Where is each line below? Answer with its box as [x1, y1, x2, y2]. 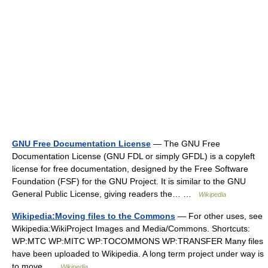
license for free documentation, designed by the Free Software [12, 164, 248, 173]
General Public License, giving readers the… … [12, 189, 199, 199]
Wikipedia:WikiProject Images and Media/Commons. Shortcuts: [12, 224, 250, 233]
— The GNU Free [151, 139, 220, 148]
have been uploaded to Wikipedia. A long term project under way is [12, 249, 264, 258]
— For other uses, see [175, 211, 263, 221]
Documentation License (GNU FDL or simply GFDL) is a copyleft [12, 151, 255, 161]
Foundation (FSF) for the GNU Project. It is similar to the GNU [12, 176, 246, 186]
